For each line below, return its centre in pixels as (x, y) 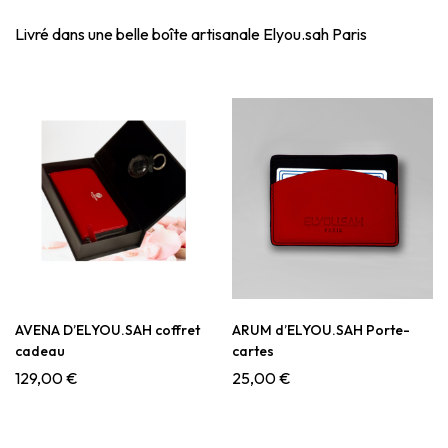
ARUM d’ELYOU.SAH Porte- (321, 329)
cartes (253, 350)
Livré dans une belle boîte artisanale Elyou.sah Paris (191, 33)
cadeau (40, 350)
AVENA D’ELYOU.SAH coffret (107, 329)
